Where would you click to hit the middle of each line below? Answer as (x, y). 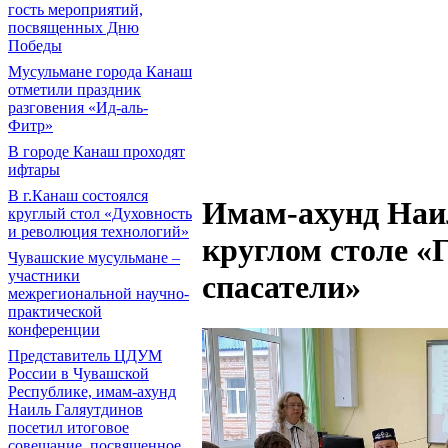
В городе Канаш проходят (96, 151)
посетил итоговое (68, 427)
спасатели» (281, 287)
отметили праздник (74, 89)
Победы (35, 45)
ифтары (34, 169)
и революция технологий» (98, 231)
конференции (54, 329)
